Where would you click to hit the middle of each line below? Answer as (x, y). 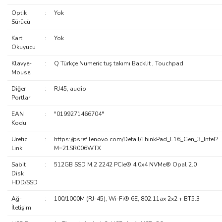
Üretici (20, 139)
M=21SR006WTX (77, 148)
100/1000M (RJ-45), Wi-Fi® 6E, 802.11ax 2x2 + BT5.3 (127, 199)
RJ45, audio (70, 89)
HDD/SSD (24, 182)
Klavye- (21, 63)
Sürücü (21, 22)
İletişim (21, 208)
